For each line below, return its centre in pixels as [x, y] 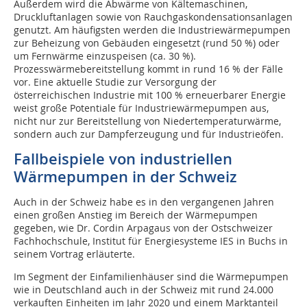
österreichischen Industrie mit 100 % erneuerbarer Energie [150, 95]
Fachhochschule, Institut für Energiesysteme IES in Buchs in [151, 241]
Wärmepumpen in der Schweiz [125, 177]
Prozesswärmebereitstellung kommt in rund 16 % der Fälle [148, 69]
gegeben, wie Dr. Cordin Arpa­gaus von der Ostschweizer [143, 228]
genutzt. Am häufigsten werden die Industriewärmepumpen [152, 30]
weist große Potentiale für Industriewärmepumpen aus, [141, 108]
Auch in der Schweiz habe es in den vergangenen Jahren [144, 202]
